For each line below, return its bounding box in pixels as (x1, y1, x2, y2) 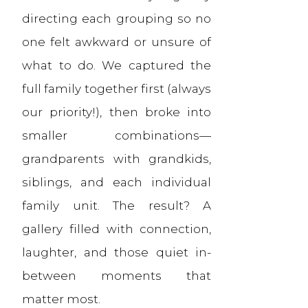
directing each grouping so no (22, 11, 212, 25)
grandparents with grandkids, (22, 151, 212, 166)
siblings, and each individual (22, 175, 212, 189)
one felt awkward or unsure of (22, 34, 212, 49)
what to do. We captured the (22, 58, 212, 72)
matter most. (22, 291, 101, 306)
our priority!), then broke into (22, 104, 212, 119)
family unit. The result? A (22, 198, 212, 212)
